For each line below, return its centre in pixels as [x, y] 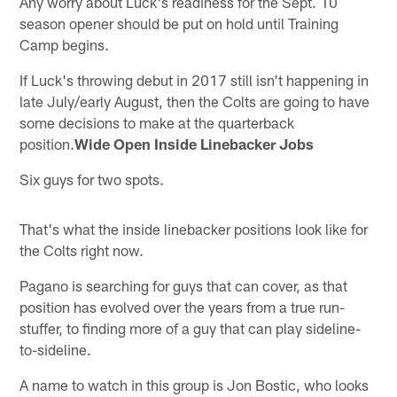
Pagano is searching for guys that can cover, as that [184, 285]
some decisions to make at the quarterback [157, 122]
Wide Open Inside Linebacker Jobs [195, 143]
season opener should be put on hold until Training [179, 23]
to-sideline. [56, 349]
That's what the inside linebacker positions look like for [194, 228]
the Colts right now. [82, 249]
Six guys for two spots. [92, 179]
